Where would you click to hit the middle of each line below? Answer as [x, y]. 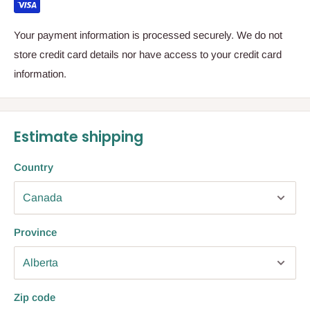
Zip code [35, 297]
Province [35, 232]
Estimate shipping [79, 137]
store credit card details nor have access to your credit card [148, 55]
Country [34, 167]
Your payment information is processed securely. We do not [148, 35]
